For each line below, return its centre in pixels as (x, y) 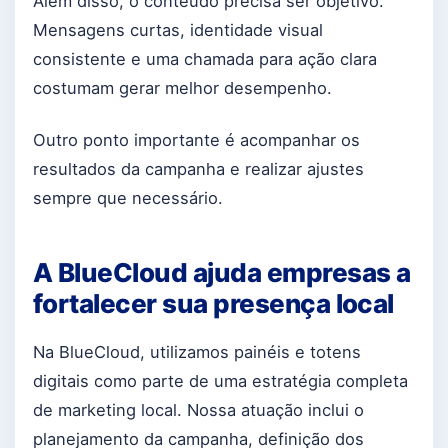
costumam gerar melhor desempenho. (182, 88)
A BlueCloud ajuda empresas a (222, 272)
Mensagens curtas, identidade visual (178, 30)
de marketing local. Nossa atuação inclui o (198, 410)
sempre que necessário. (128, 197)
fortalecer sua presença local (213, 303)
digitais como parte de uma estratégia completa (220, 381)
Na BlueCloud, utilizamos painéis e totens (197, 352)
